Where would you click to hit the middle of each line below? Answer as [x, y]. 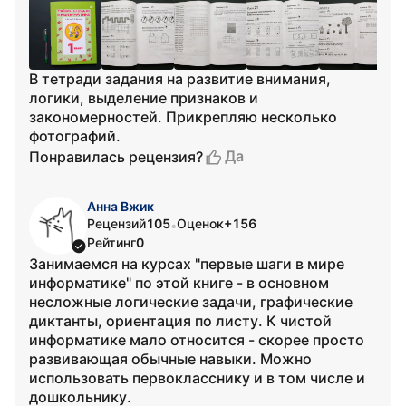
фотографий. [75, 136]
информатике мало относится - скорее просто [197, 340]
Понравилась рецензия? [116, 156]
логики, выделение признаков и [144, 98]
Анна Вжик [121, 206]
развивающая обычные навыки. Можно [170, 359]
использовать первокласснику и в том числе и [197, 378]
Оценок [200, 223]
